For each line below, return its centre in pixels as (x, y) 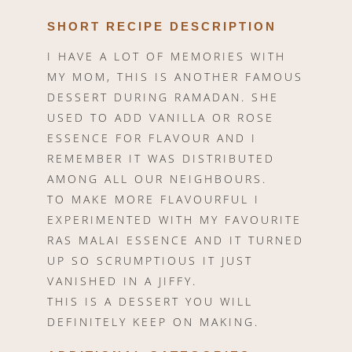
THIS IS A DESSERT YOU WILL (150, 302)
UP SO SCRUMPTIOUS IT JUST (150, 261)
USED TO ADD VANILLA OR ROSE (161, 118)
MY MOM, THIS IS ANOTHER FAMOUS (175, 77)
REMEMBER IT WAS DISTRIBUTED (161, 159)
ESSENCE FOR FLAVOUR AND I (152, 138)
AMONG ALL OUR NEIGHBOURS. (157, 179)
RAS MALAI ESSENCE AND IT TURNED (176, 240)
